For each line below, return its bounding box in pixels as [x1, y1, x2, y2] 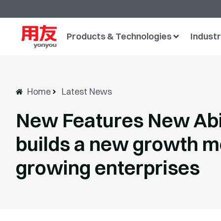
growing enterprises [16, 155, 200, 180]
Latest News [62, 85, 112, 97]
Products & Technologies [66, 30, 172, 42]
